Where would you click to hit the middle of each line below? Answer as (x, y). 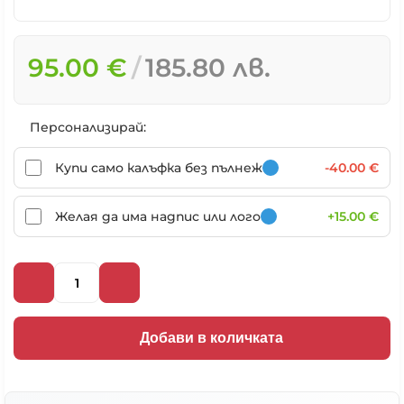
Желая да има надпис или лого (158, 216)
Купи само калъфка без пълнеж (159, 168)
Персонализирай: (87, 127)
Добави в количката (211, 338)
